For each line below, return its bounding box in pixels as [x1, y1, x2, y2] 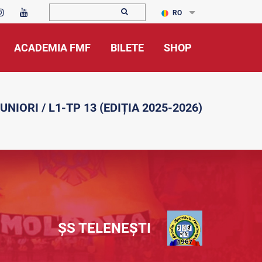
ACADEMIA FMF [14, 42, 91, 54]
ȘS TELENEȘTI [58, 220, 151, 236]
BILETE [111, 42, 144, 54]
